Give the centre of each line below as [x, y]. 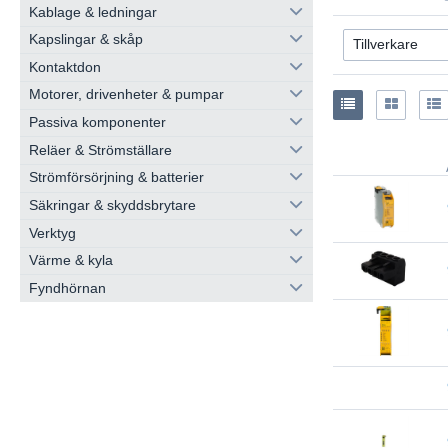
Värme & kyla [70, 261]
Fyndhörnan [67, 288]
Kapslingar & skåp [85, 40]
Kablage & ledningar [92, 12]
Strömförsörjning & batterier [116, 178]
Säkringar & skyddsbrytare [112, 205]
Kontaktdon [64, 67]
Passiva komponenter [97, 122]
